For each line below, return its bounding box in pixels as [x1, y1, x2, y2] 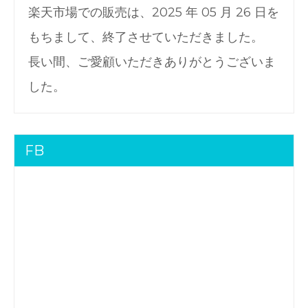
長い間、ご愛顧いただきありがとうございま [28, 54, 276, 70]
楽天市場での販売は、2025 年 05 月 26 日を [28, 5, 279, 21]
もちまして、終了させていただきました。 [28, 30, 263, 45]
